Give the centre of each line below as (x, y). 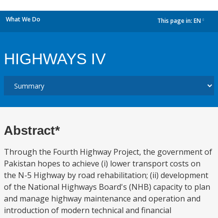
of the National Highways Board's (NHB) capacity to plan (107, 187)
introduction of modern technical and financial (88, 210)
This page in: (175, 21)
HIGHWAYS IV (55, 59)
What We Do (23, 19)
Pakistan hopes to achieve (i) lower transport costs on (102, 163)
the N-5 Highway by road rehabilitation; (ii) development (106, 175)
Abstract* (32, 130)
